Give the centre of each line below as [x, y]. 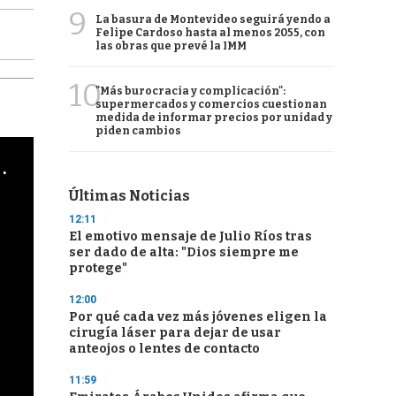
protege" [98, 268]
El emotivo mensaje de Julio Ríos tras [190, 236]
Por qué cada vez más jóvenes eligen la [198, 317]
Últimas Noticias [129, 196]
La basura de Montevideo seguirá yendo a [213, 19]
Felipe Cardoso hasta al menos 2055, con [210, 33]
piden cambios [138, 131]
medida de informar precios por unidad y [214, 118]
